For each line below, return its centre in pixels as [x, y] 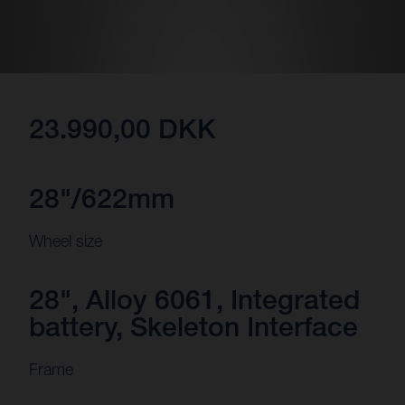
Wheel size [66, 240]
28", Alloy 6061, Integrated [194, 299]
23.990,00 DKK [122, 128]
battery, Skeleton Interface [193, 326]
